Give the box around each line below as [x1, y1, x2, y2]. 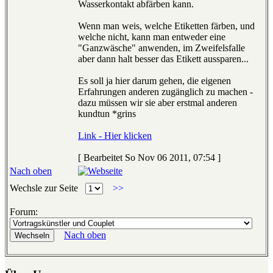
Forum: [10, 207, 38, 218]
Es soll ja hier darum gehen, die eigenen [78, 76, 231, 87]
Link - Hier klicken [78, 130, 152, 141]
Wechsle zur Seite [10, 183, 85, 194]
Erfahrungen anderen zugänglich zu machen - [78, 87, 253, 97]
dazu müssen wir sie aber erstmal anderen [78, 97, 237, 108]
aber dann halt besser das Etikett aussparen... [78, 54, 249, 65]
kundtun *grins [78, 108, 136, 119]
